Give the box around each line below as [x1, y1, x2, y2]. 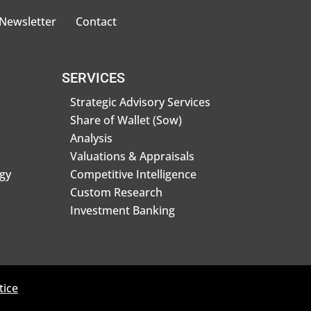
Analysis [70, 130, 113, 146]
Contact [75, 14, 117, 30]
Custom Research [70, 184, 163, 200]
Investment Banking [70, 202, 176, 218]
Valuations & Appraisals [70, 148, 195, 164]
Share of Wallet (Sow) [70, 112, 183, 128]
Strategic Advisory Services [70, 94, 211, 110]
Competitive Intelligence [70, 166, 197, 182]
